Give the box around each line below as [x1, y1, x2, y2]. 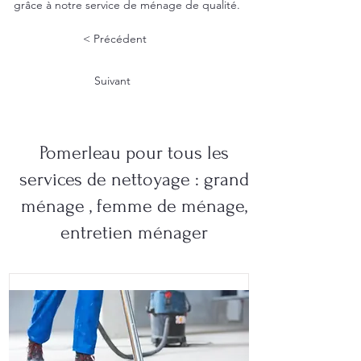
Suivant [94, 73, 131, 88]
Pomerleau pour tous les [39, 142, 229, 164]
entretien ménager [60, 222, 208, 243]
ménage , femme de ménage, [20, 195, 247, 217]
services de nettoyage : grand [19, 168, 249, 190]
